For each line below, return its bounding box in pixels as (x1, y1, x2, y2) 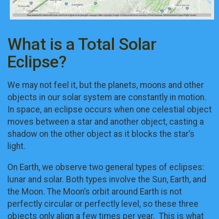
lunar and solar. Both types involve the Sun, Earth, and (7, 174, 206, 184)
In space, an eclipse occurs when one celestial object (7, 105, 212, 115)
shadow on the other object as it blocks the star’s (7, 129, 195, 139)
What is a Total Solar (7, 34, 156, 54)
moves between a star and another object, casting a (7, 117, 204, 127)
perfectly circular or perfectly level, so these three (7, 198, 198, 209)
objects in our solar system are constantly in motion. (7, 92, 206, 103)
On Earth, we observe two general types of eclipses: (7, 162, 204, 172)
